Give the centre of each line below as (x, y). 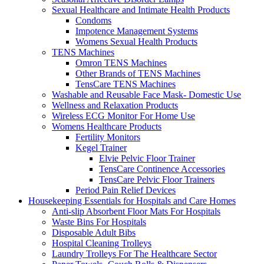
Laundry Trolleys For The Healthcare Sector (134, 254)
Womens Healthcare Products (107, 127)
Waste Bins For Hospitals (99, 222)
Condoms (93, 21)
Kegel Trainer (101, 148)
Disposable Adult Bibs (94, 233)
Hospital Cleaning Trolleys (102, 243)
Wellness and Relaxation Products (115, 105)
